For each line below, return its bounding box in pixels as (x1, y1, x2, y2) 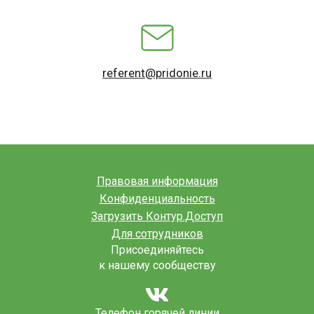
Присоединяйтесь (110, 243, 204, 257)
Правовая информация (96, 174, 218, 188)
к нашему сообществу (98, 258, 216, 272)
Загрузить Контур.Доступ (91, 209, 223, 223)
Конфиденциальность (99, 191, 215, 205)
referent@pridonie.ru (102, 65, 212, 80)
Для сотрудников (111, 226, 203, 240)
